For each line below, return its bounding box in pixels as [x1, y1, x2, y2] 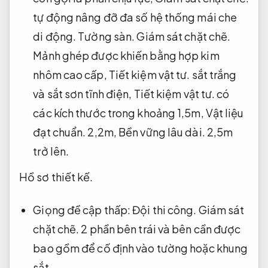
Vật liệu [205, 105, 244, 120]
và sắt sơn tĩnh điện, [33, 86, 134, 100]
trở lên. [33, 144, 69, 158]
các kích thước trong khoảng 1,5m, [33, 105, 206, 120]
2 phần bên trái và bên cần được [79, 222, 241, 236]
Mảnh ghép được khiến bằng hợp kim [33, 48, 220, 62]
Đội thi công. [132, 203, 197, 217]
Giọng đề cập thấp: [33, 203, 133, 217]
